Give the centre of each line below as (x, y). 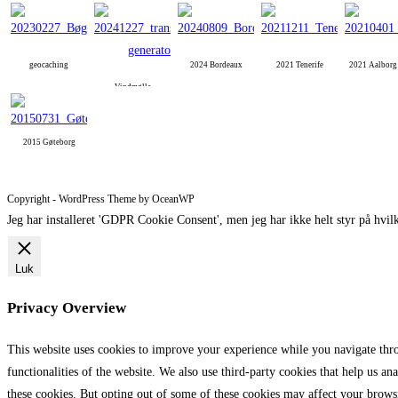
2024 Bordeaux (216, 65)
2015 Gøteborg (49, 143)
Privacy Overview (67, 308)
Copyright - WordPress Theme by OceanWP (101, 199)
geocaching (49, 65)
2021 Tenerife (299, 65)
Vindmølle (132, 88)
